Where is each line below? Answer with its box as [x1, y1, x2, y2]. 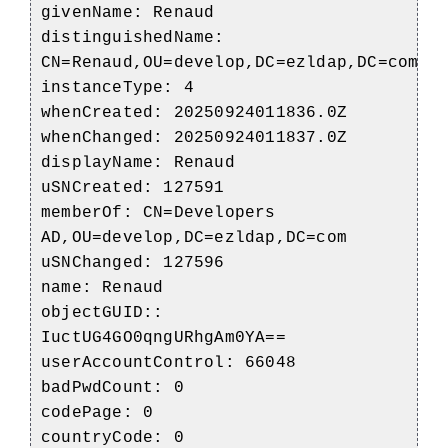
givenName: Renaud [41, 3, 215, 22]
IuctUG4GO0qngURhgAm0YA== [41, 328, 286, 347]
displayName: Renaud [41, 153, 235, 172]
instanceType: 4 [41, 78, 194, 97]
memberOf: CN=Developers [41, 203, 276, 222]
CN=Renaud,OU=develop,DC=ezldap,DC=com [41, 53, 419, 72]
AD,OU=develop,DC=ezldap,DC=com [41, 228, 347, 247]
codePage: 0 [41, 403, 154, 422]
